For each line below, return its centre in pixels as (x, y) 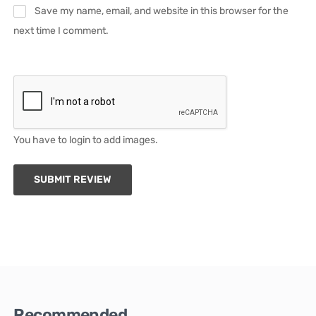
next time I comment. (61, 30)
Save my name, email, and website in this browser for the (162, 11)
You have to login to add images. (86, 140)
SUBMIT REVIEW (73, 180)
